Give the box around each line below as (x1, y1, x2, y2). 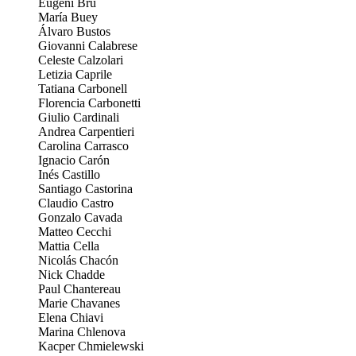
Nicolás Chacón (38, 253, 118, 267)
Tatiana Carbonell (38, 81, 127, 95)
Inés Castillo (38, 167, 100, 181)
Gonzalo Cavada (38, 210, 122, 224)
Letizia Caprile (38, 67, 112, 81)
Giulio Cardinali (38, 110, 119, 124)
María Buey (38, 10, 98, 24)
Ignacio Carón (38, 153, 110, 167)
